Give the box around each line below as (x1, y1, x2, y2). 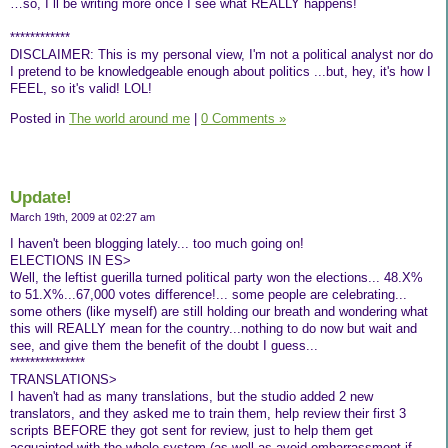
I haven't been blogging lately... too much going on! (10, 236, 304, 252)
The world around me (69, 110, 190, 126)
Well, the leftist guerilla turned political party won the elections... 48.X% (10, 270, 423, 286)
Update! (10, 187, 72, 207)
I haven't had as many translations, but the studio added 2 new (10, 389, 373, 405)
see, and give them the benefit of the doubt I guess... (10, 338, 318, 354)
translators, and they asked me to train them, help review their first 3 (10, 406, 406, 422)
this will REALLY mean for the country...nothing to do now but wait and (10, 321, 417, 337)
